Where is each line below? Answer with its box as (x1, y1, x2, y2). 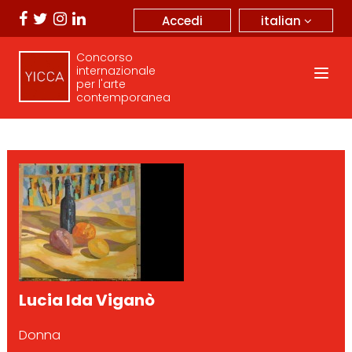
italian (260, 12, 304, 29)
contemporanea (75, 90, 170, 105)
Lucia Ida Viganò (18, 289, 155, 311)
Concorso (75, 49, 133, 65)
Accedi (162, 13, 203, 29)
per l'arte (75, 76, 126, 92)
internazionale (75, 63, 156, 79)
